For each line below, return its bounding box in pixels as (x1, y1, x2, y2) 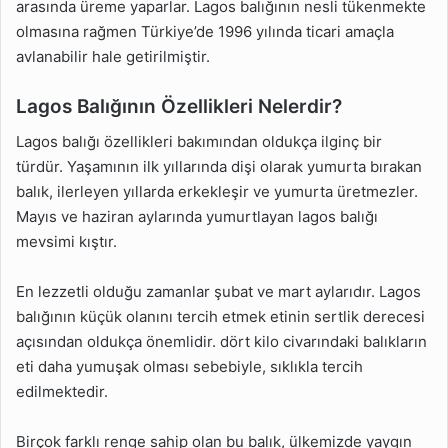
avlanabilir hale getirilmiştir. (16, 46, 210, 66)
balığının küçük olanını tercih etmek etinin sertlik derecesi (16, 307, 425, 326)
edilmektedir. (16, 382, 108, 401)
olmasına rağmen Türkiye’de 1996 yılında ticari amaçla (16, 21, 394, 41)
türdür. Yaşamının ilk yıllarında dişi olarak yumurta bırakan (16, 157, 422, 176)
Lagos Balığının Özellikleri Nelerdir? (16, 94, 342, 118)
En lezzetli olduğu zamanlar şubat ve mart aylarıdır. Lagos (16, 282, 421, 301)
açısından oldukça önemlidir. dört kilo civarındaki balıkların (16, 332, 427, 351)
